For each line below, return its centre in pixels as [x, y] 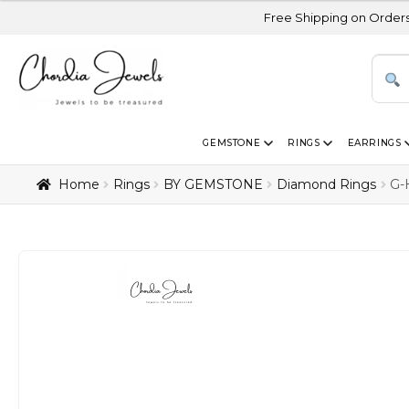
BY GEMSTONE [213, 184]
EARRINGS [374, 142]
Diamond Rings [326, 184]
